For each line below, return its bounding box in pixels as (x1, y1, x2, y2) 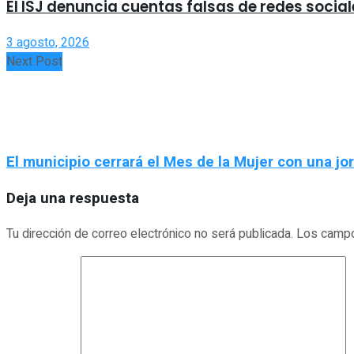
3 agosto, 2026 (6, 32, 89, 52)
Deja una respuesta (6, 187, 139, 210)
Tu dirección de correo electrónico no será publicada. (6, 224, 293, 243)
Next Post (6, 51, 62, 71)
